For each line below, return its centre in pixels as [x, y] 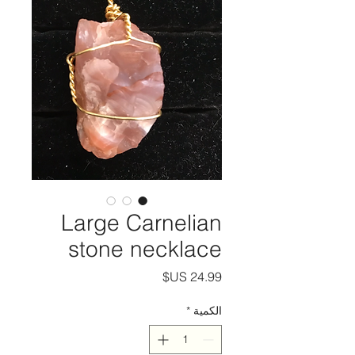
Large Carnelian [141, 222]
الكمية [208, 310]
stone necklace [145, 248]
